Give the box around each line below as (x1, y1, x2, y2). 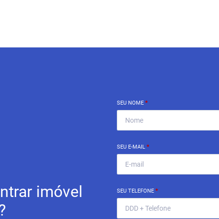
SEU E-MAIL (117, 143, 147, 150)
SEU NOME (117, 99, 145, 106)
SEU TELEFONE (117, 187, 155, 194)
